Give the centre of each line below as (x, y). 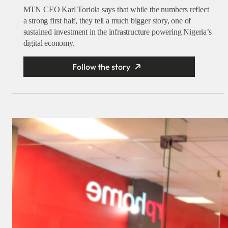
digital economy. (49, 43)
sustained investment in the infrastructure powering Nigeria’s (117, 32)
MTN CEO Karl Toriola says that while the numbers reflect (116, 10)
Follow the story (102, 67)
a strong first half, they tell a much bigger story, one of (107, 21)
